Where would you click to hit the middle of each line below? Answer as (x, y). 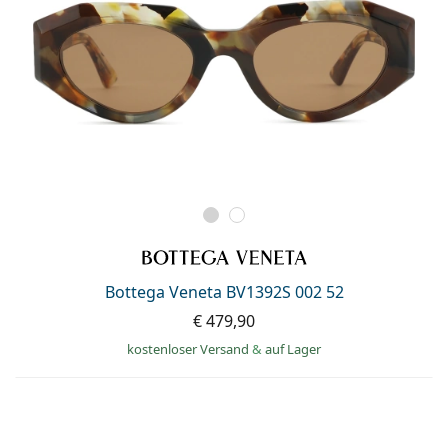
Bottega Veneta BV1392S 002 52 (224, 291)
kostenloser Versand (189, 348)
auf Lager (293, 348)
